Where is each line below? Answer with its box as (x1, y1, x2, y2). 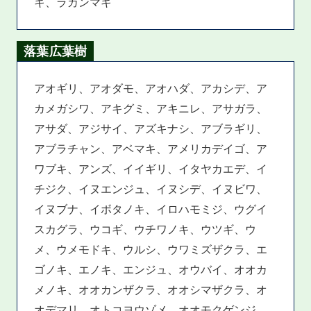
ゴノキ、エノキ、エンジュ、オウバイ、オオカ (34, 263, 268, 276)
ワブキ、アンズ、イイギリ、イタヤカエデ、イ (34, 162, 268, 175)
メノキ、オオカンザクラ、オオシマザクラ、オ (34, 283, 268, 296)
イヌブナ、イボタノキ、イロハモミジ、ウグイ (34, 203, 268, 215)
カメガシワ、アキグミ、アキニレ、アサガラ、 (34, 102, 268, 115)
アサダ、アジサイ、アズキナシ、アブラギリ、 (34, 122, 268, 135)
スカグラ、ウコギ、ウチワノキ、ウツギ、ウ (34, 223, 257, 235)
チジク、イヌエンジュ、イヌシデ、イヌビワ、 (34, 183, 268, 195)
